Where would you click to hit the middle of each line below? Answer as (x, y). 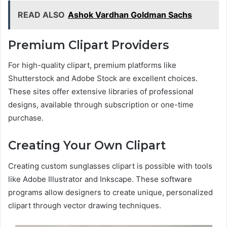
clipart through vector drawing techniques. (85, 205)
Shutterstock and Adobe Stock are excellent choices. (103, 79)
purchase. (26, 118)
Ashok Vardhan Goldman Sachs (130, 14)
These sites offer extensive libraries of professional (101, 92)
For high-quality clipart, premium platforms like (92, 65)
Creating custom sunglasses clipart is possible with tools (110, 166)
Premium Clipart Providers (88, 45)
